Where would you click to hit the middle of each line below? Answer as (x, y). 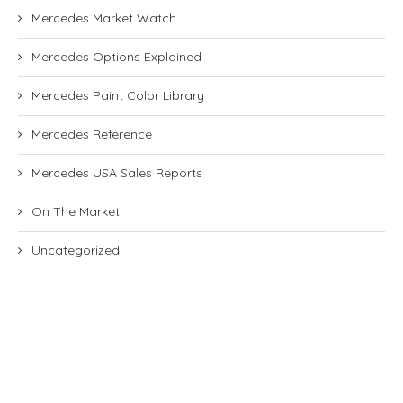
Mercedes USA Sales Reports (117, 172)
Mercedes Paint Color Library (118, 95)
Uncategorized (76, 250)
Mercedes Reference (92, 134)
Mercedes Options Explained (116, 56)
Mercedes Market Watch (104, 18)
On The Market (76, 211)
